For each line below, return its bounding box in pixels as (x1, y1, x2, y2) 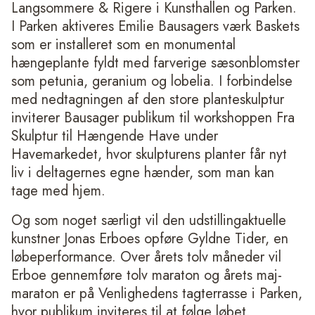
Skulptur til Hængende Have (11, 126, 180, 147)
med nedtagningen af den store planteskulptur (11, 89, 284, 110)
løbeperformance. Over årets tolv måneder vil (11, 247, 281, 268)
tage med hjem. (11, 181, 105, 202)
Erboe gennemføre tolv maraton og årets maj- (11, 265, 282, 286)
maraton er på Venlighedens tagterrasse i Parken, (11, 283, 302, 304)
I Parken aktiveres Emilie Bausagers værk (11, 16, 255, 37)
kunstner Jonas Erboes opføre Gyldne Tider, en (11, 229, 288, 250)
